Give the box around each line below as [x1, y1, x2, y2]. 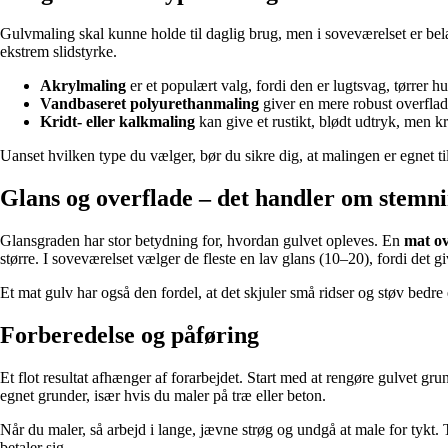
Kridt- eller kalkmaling [40, 113, 195, 131]
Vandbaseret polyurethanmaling [40, 95, 259, 113]
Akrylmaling [40, 77, 126, 95]
